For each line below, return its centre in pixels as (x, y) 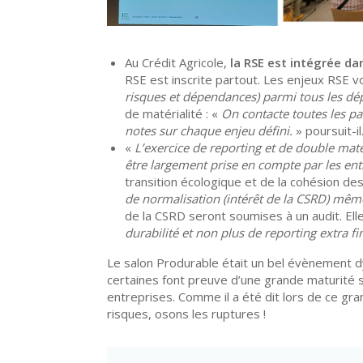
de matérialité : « (173, 114)
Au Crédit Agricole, (177, 63)
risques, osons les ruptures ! (186, 314)
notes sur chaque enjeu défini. (209, 131)
